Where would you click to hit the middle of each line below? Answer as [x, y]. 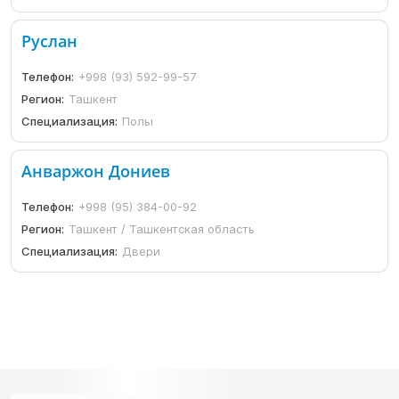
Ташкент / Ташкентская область [162, 229]
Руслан [50, 41]
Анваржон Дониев [96, 171]
